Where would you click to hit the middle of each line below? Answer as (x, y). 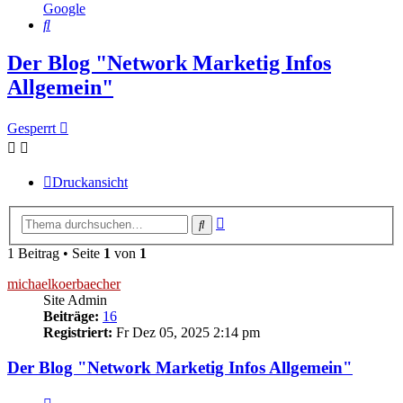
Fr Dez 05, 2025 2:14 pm (186, 332)
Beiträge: (71, 316)
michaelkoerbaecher (64, 283)
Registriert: (78, 332)
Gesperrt (31, 129)
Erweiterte (253, 219)
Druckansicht (90, 183)
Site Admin (75, 300)
